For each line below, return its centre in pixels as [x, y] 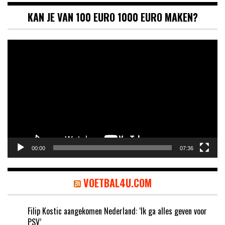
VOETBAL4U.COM [117, 183]
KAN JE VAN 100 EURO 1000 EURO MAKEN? [113, 17]
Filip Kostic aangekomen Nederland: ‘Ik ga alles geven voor [117, 211]
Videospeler [25, 45]
